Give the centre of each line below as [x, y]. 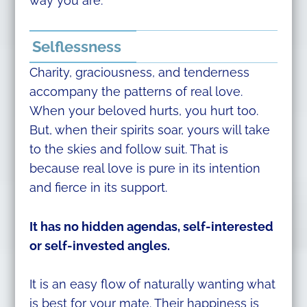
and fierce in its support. [98, 187]
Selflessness [76, 46]
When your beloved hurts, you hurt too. [144, 110]
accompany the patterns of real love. [136, 91]
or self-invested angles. [99, 245]
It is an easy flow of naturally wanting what [152, 284]
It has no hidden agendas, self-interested [151, 226]
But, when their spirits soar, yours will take [149, 130]
